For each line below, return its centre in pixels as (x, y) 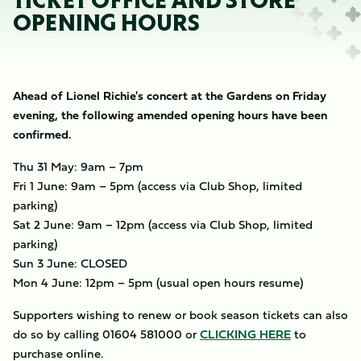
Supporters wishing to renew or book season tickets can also (180, 315)
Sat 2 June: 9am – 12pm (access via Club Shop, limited (163, 224)
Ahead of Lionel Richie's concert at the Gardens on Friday (170, 95)
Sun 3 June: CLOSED (70, 263)
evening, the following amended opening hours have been (170, 115)
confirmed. (42, 134)
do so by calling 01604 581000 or (106, 334)
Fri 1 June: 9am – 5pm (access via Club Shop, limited (158, 186)
